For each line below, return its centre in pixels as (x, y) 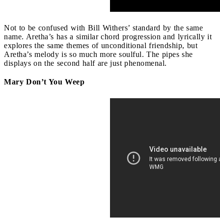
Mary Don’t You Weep (44, 82)
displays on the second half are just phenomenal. (85, 63)
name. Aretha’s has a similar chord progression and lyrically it (108, 36)
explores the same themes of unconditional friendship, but (101, 45)
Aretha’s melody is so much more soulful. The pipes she (98, 54)
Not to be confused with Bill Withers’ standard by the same (103, 27)
